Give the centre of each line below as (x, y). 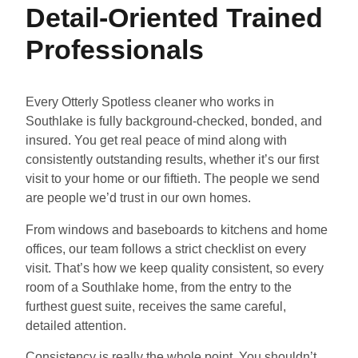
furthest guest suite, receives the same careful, (156, 306)
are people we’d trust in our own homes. (138, 198)
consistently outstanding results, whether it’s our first (172, 160)
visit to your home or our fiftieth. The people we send (173, 179)
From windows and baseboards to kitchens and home (177, 229)
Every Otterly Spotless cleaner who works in (150, 102)
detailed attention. (76, 325)
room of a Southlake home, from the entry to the (159, 287)
